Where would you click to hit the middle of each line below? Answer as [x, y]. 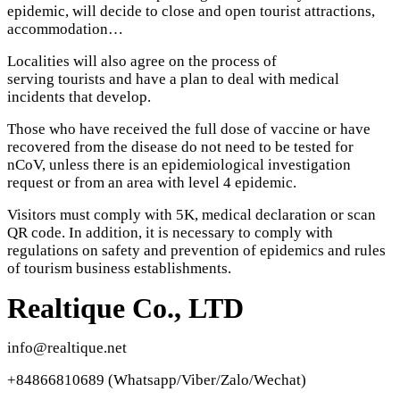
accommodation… [65, 29]
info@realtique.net [67, 348]
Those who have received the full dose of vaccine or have [189, 129]
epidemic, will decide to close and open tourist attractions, [191, 12]
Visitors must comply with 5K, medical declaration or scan [192, 215]
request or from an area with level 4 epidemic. [152, 183]
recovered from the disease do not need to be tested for [180, 147]
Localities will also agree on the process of [142, 62]
